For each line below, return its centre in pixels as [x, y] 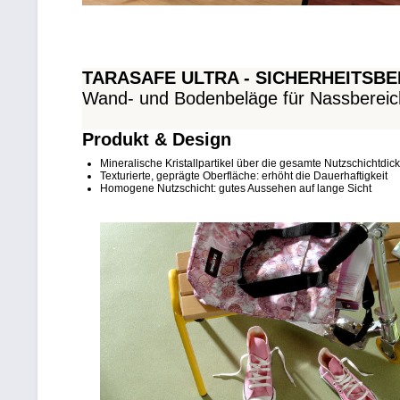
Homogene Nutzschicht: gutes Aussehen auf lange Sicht [236, 189]
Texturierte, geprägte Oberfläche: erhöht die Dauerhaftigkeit [244, 176]
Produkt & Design [157, 140]
